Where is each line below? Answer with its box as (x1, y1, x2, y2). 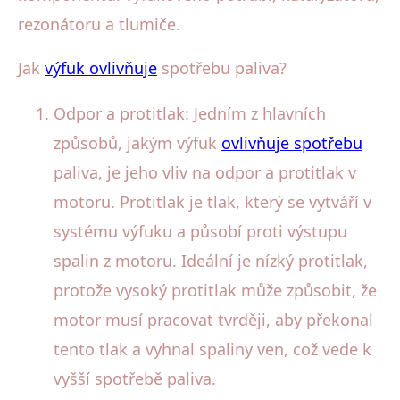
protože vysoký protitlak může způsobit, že (54, 279, 377, 301)
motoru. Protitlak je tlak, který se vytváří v (54, 190, 371, 212)
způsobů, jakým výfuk (54, 131, 221, 154)
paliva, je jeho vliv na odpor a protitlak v (54, 161, 356, 183)
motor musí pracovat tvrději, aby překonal (54, 308, 373, 330)
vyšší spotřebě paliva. (54, 367, 216, 389)
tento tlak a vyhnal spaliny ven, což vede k (54, 337, 371, 360)
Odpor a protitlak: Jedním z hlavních (54, 102, 326, 124)
